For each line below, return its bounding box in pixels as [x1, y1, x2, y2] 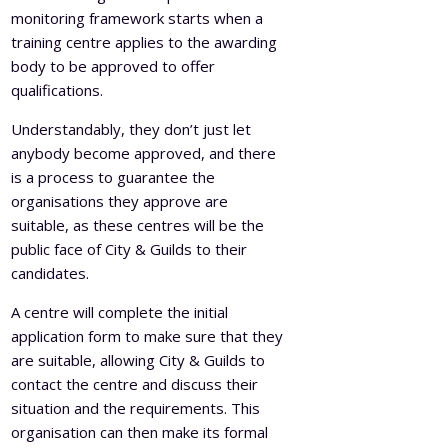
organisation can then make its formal [11, 421, 269, 442]
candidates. [11, 262, 90, 283]
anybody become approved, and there [11, 142, 277, 163]
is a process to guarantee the [11, 166, 216, 187]
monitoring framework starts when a [11, 7, 264, 28]
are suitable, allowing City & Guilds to [11, 349, 266, 370]
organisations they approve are [11, 190, 229, 211]
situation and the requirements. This [11, 397, 261, 418]
